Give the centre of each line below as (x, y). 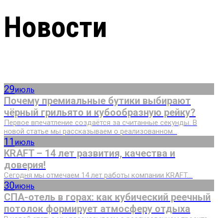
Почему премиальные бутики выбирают (97, 100)
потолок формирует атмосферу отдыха (97, 209)
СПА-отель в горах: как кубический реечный (107, 197)
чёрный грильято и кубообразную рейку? (100, 112)
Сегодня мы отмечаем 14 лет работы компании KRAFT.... (98, 175)
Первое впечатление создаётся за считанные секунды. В (100, 122)
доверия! (25, 165)
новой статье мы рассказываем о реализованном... (91, 131)
